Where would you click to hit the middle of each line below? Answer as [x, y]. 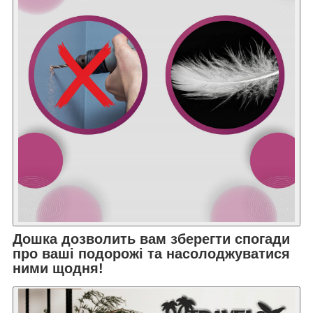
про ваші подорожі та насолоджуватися [151, 253]
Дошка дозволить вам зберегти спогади [151, 239]
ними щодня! [58, 268]
